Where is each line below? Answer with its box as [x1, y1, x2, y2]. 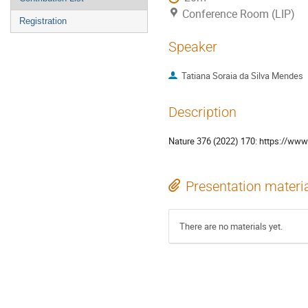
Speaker [168, 39, 217, 56]
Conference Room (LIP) [182, 6, 295, 21]
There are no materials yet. [179, 219, 283, 232]
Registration [19, 16, 67, 27]
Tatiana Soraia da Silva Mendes [181, 69, 303, 82]
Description [168, 104, 236, 121]
